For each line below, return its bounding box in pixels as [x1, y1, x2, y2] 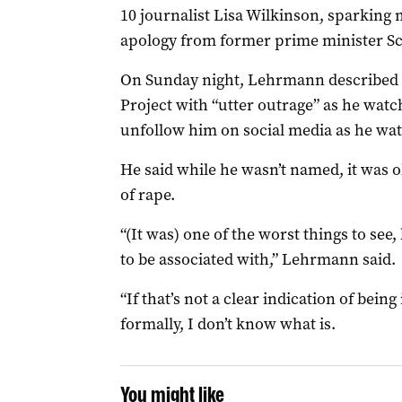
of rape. [119, 184, 175, 205]
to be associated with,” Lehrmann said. [119, 249, 396, 270]
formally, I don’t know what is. [119, 313, 336, 335]
